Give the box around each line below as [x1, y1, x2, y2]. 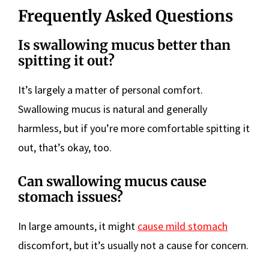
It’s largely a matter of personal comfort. [18, 83, 203, 97]
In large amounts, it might [18, 219, 138, 234]
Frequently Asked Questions [18, 6, 233, 26]
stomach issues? [18, 189, 123, 206]
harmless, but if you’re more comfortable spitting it [18, 121, 250, 136]
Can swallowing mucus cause [18, 173, 207, 190]
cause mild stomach [138, 219, 228, 234]
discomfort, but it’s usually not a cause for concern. [18, 238, 249, 253]
